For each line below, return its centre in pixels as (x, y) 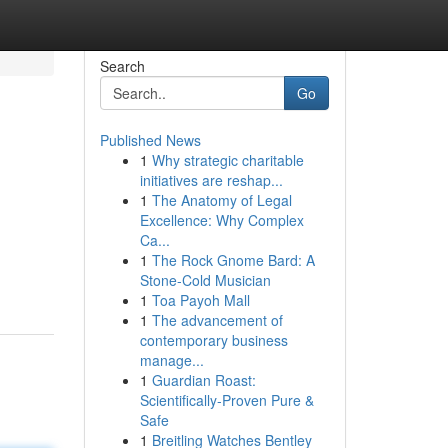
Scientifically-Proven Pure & (226, 400)
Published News (150, 140)
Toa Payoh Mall (200, 300)
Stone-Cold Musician (205, 280)
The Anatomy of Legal (221, 200)
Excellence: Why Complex (221, 220)
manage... (171, 360)
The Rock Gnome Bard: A (233, 260)
